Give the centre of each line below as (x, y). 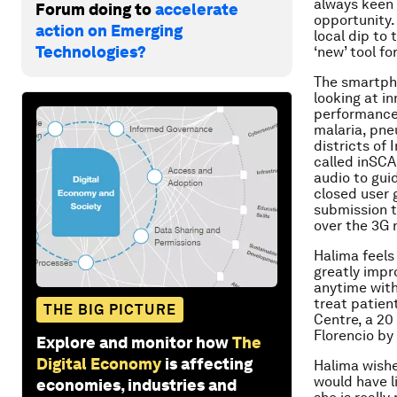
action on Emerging (109, 30)
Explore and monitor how (132, 342)
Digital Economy (99, 363)
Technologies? (91, 51)
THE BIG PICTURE (110, 309)
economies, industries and (136, 385)
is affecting (209, 363)
